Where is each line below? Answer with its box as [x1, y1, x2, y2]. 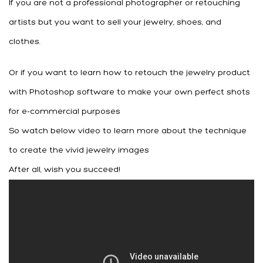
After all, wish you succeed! [9, 165, 120, 174]
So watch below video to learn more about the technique [9, 126, 247, 136]
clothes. [9, 37, 41, 46]
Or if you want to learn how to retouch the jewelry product [9, 68, 250, 77]
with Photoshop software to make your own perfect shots [9, 87, 250, 97]
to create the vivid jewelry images [9, 146, 149, 155]
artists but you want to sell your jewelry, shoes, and [9, 18, 221, 27]
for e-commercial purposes [9, 107, 120, 116]
